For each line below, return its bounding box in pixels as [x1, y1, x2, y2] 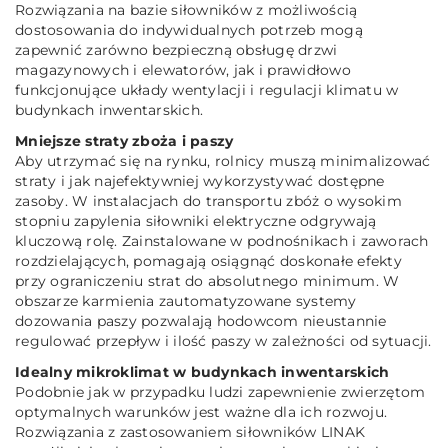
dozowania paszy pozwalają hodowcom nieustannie [15, 312, 387, 330]
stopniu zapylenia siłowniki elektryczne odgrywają [15, 212, 377, 230]
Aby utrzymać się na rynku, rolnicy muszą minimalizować [15, 152, 431, 170]
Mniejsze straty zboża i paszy [15, 132, 234, 150]
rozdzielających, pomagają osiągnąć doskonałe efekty [15, 252, 402, 270]
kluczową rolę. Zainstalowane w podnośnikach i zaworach [15, 232, 429, 250]
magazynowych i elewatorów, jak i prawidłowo [15, 61, 351, 79]
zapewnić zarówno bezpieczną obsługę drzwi [15, 41, 338, 59]
